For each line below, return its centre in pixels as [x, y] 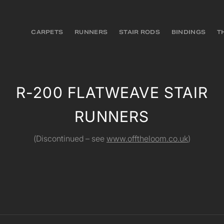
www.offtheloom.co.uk [147, 138]
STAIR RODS [139, 32]
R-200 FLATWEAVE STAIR [112, 92]
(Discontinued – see [70, 138]
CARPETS [47, 32]
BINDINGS [188, 32]
